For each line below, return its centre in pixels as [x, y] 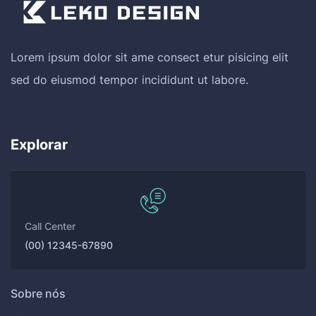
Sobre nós [38, 293]
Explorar [39, 144]
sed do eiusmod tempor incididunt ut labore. [129, 79]
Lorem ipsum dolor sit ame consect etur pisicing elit [150, 57]
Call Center [50, 226]
